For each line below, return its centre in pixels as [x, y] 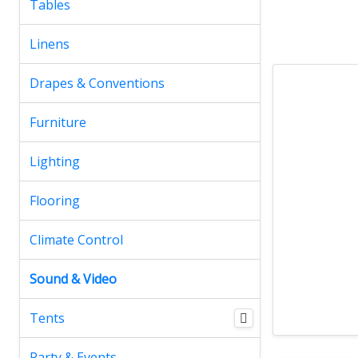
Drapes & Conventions [97, 83]
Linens [50, 44]
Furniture [58, 122]
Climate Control [76, 239]
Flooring [55, 200]
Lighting [55, 161]
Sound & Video [73, 278]
